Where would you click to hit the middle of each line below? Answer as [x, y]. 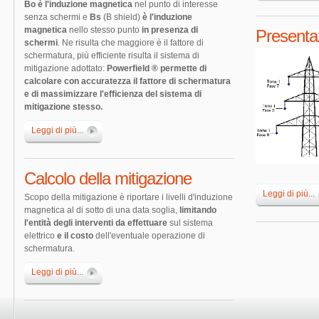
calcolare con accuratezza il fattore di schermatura [127, 81]
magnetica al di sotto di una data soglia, [102, 210]
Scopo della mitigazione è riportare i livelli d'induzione [129, 197]
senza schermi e [57, 17]
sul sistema [190, 223]
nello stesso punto [104, 30]
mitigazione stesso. [63, 107]
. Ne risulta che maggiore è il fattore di [131, 43]
